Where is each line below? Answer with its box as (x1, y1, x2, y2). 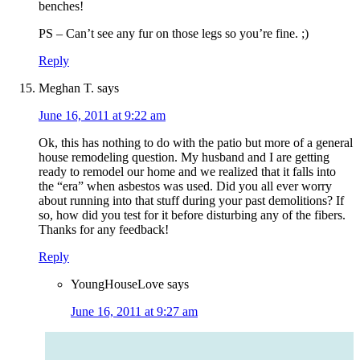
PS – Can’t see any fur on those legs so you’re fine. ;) (39, 27, 309, 41)
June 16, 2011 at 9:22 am (39, 108, 166, 123)
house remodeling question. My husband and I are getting (39, 150, 329, 165)
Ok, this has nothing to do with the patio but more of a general (39, 136, 353, 150)
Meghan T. (39, 81, 94, 96)
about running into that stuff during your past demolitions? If (39, 194, 344, 208)
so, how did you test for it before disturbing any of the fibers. (39, 208, 346, 223)
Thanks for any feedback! (39, 223, 169, 237)
